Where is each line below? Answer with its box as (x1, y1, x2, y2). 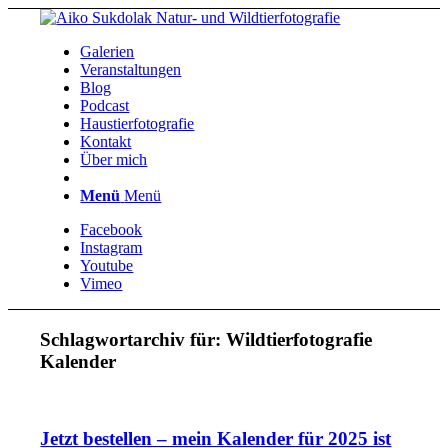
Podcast (80, 97, 130, 114)
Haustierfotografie (80, 115, 195, 132)
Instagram (80, 239, 143, 256)
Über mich (80, 151, 148, 168)
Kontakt (80, 133, 132, 150)
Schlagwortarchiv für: (40, 328, 227, 350)
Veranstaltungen (80, 61, 182, 78)
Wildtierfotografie (226, 328, 373, 350)
